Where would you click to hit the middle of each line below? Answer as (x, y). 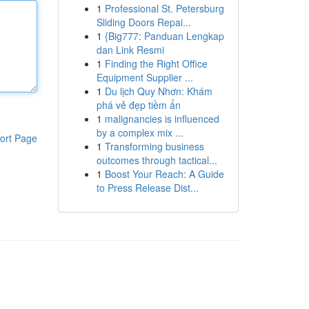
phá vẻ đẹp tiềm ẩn (138, 105)
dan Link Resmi (130, 50)
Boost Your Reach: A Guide (164, 174)
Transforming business (154, 146)
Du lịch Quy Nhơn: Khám (158, 91)
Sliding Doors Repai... (143, 22)
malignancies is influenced (162, 119)
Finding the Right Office (156, 63)
